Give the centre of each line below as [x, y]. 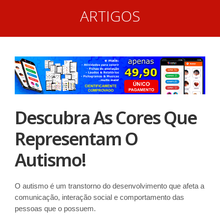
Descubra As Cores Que [106, 117]
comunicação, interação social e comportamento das [99, 197]
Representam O [76, 138]
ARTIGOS [110, 16]
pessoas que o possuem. [55, 208]
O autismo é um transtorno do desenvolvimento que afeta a [110, 186]
